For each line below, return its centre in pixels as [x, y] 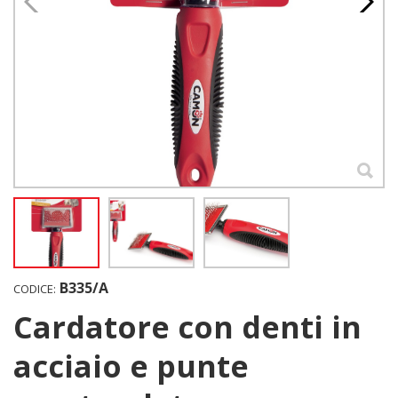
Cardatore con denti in [23, 327]
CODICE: [35, 289]
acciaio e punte [131, 366]
